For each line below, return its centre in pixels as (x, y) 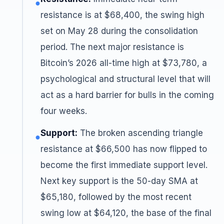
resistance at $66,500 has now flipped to (124, 149)
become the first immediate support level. (124, 165)
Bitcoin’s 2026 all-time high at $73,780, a (124, 63)
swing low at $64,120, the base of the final (126, 213)
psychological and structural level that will (125, 79)
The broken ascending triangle (140, 133)
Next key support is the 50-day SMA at (119, 181)
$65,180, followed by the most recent (116, 197)
